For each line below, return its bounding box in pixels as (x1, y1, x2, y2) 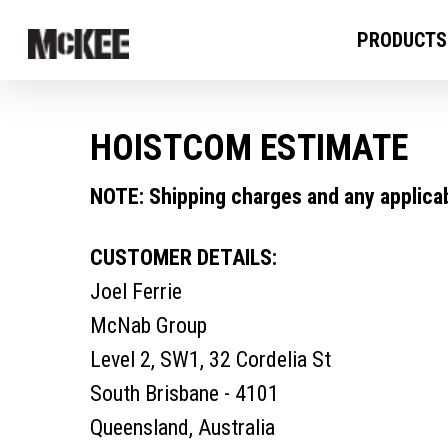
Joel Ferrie (90, 279, 182, 304)
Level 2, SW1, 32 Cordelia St (90, 347, 331, 372)
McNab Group (90, 313, 207, 338)
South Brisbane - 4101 (90, 381, 279, 406)
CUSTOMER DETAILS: (90, 245, 277, 270)
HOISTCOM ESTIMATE (90, 127, 408, 169)
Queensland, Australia (90, 415, 275, 440)
